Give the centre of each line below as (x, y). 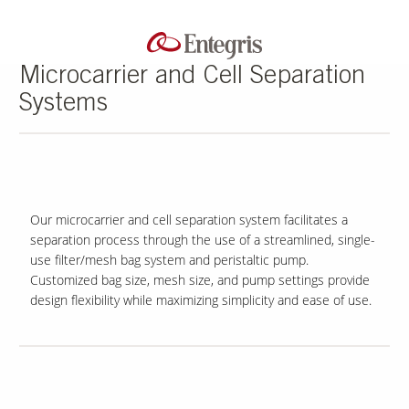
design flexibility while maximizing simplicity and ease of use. (200, 300)
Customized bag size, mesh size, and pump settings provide (199, 280)
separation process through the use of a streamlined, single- (202, 240)
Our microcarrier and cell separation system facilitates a (189, 220)
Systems (63, 105)
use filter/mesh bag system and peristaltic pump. (169, 260)
